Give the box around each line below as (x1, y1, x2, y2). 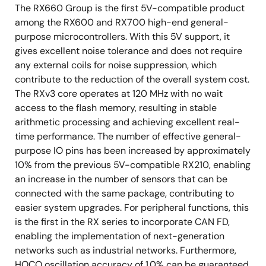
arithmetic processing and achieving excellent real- (15, 116, 240, 128)
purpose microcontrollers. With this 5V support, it (15, 30, 230, 43)
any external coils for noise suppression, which (15, 59, 217, 71)
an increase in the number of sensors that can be (15, 173, 227, 185)
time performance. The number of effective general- (15, 130, 241, 142)
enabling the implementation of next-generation (15, 230, 224, 242)
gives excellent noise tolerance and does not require (15, 45, 242, 57)
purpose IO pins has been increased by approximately (15, 144, 251, 157)
